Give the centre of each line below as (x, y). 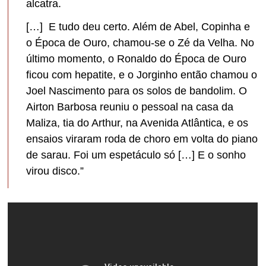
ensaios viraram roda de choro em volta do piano (142, 139)
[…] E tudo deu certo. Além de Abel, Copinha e (138, 26)
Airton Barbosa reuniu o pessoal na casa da (130, 107)
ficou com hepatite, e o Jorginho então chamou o (142, 75)
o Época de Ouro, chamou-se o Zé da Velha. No (140, 42)
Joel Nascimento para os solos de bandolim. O (137, 91)
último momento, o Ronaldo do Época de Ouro (137, 58)
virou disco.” (55, 171)
